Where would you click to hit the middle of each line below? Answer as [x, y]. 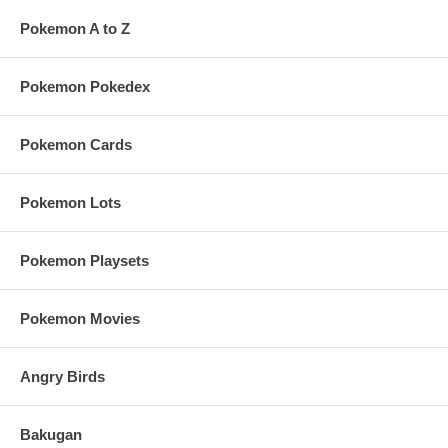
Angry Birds [62, 377]
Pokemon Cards [76, 145]
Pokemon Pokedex [85, 87]
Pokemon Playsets [84, 261]
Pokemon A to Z [75, 29]
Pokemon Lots [70, 203]
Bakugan [51, 435]
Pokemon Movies [80, 319]
